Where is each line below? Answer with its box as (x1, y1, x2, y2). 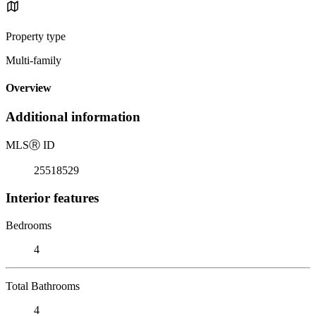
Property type (6, 30, 66, 42)
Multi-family (6, 54, 61, 66)
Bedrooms (6, 219, 51, 231)
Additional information (6, 109, 140, 125)
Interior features (6, 190, 99, 205)
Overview (6, 82, 51, 95)
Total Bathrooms (6, 279, 80, 292)
